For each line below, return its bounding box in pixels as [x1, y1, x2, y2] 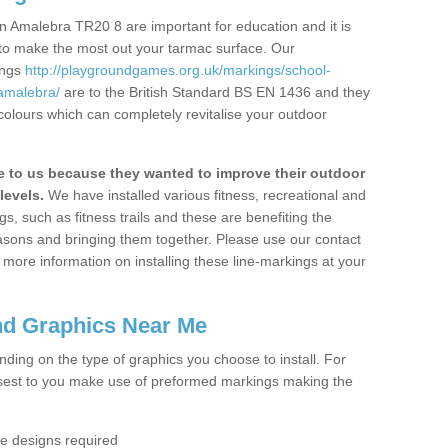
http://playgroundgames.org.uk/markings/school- [25, 62, 331, 78]
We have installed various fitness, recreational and [44, 187, 366, 203]
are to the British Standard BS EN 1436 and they [60, 84, 370, 100]
